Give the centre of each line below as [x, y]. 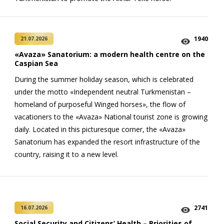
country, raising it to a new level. [66, 154]
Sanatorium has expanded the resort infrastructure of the [107, 142]
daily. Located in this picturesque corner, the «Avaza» [100, 129]
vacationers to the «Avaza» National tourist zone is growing [111, 117]
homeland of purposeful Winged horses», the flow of [100, 104]
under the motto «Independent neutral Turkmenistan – [103, 92]
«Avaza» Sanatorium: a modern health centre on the [110, 54]
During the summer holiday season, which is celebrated [104, 79]
